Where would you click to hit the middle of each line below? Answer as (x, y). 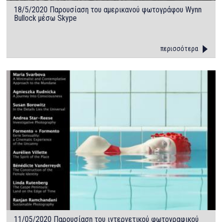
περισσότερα (179, 49)
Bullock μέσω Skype (46, 18)
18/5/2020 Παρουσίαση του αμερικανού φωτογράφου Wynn (108, 10)
